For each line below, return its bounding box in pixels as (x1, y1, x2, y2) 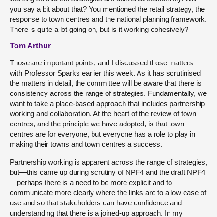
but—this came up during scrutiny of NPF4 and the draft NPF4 (10, 168, 205, 176)
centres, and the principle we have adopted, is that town (10, 120, 184, 128)
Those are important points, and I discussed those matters (10, 59, 193, 67)
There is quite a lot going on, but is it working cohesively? (10, 25, 188, 33)
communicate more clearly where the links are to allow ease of (10, 188, 206, 197)
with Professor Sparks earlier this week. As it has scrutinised (10, 69, 201, 77)
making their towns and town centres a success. (10, 140, 162, 148)
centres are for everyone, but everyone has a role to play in (10, 130, 195, 138)
